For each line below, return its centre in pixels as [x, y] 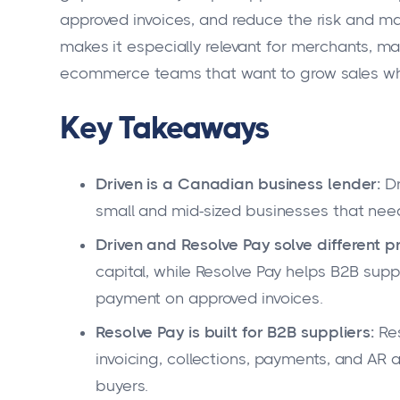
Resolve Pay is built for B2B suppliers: [235, 333]
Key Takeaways [164, 128]
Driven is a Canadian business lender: [238, 184]
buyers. [122, 386]
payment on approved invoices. [210, 299]
